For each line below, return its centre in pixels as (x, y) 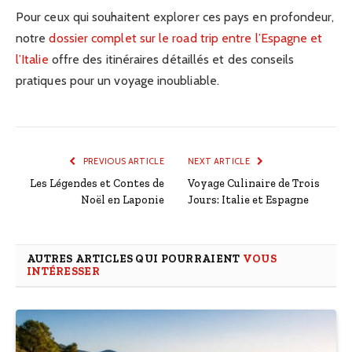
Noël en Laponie (123, 200)
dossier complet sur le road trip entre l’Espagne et (186, 38)
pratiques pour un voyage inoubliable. (117, 80)
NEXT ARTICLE (220, 161)
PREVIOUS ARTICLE (123, 161)
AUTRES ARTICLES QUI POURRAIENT (135, 258)
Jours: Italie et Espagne (248, 200)
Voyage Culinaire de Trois (254, 183)
